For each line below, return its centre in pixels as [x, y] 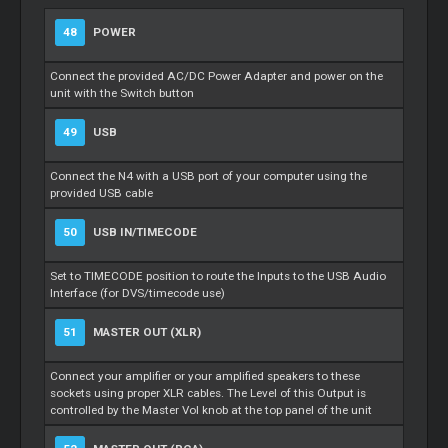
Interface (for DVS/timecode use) [138, 292]
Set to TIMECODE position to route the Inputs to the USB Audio [218, 275]
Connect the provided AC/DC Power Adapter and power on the [217, 75]
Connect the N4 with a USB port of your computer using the [209, 175]
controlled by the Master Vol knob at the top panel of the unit [211, 409]
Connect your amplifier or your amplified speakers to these [205, 375]
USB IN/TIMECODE [144, 231]
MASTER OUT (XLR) [146, 331]
